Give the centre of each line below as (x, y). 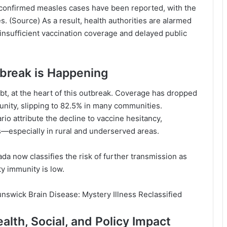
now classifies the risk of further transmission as (99, 157)
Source (25, 20)
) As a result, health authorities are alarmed (115, 20)
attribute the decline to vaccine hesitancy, (87, 119)
